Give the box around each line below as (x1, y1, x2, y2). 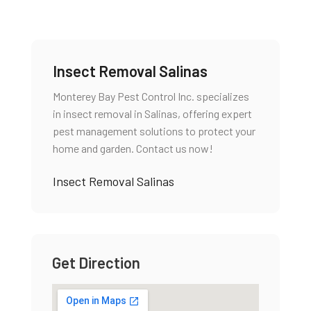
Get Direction (51, 253, 140, 271)
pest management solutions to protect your (52, 124, 255, 137)
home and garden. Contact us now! (52, 142, 213, 155)
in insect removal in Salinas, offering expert (52, 107, 252, 120)
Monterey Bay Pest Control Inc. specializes (52, 90, 249, 103)
